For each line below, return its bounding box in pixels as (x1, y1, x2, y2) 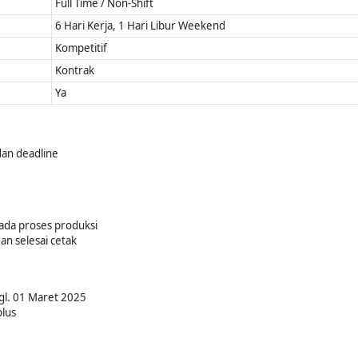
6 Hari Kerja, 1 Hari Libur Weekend (55, 18, 226, 33)
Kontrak (55, 63, 95, 78)
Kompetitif (55, 41, 108, 55)
